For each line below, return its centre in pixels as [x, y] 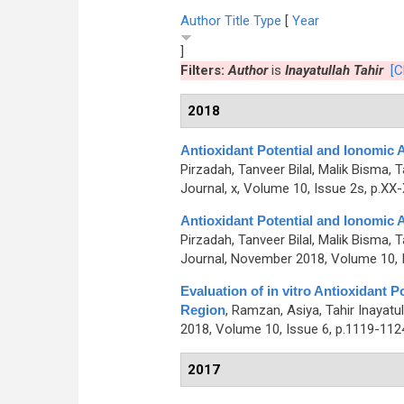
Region [202, 310]
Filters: [204, 70]
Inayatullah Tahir [334, 70]
